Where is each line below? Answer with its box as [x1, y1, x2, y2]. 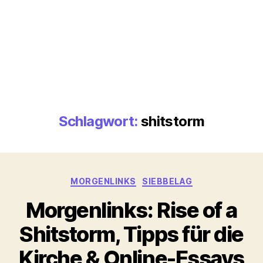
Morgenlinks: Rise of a [26, 197, 237, 224]
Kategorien [131, 172, 183, 185]
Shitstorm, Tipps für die [19, 221, 244, 248]
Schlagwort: [58, 112, 138, 130]
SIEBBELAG [142, 176, 193, 186]
